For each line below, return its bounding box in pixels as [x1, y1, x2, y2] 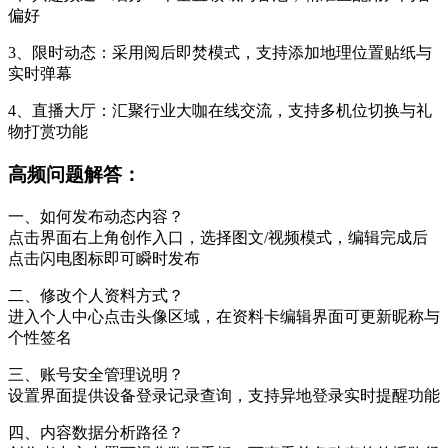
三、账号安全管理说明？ [8, 365, 184, 383]
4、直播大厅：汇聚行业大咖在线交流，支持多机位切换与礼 [8, 102, 432, 120]
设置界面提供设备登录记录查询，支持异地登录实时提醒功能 [8, 386, 440, 404]
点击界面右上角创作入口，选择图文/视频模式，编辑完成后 [8, 228, 428, 246]
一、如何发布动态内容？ [8, 207, 184, 225]
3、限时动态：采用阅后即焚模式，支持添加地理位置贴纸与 [8, 44, 432, 62]
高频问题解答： [8, 164, 141, 186]
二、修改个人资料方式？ [8, 286, 184, 304]
